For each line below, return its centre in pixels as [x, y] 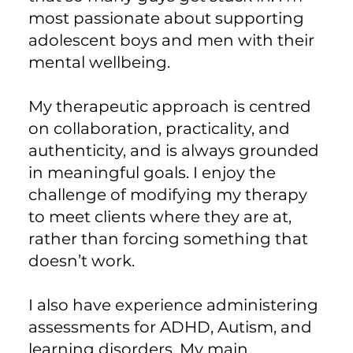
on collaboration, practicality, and [159, 128]
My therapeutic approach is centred [169, 106]
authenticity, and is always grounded [173, 150]
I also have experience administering [173, 305]
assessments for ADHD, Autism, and [170, 327]
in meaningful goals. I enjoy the [152, 172]
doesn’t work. [81, 260]
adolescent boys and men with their [171, 40]
